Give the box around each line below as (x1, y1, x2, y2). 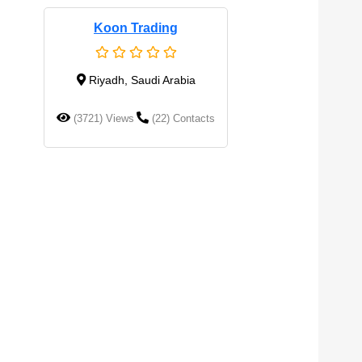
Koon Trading (94, 21, 178, 35)
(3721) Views (73, 112, 134, 124)
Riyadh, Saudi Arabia (88, 74, 196, 86)
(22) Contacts (152, 112, 216, 124)
